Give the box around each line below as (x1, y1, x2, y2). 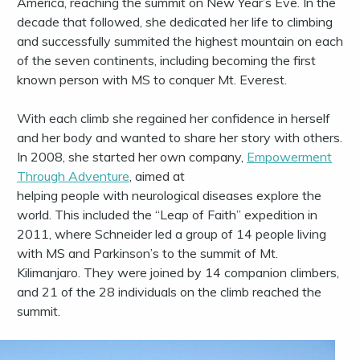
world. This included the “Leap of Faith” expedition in (17, 207, 317, 223)
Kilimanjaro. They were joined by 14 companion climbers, (17, 264, 339, 281)
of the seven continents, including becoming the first (17, 52, 316, 69)
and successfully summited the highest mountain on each (17, 33, 343, 50)
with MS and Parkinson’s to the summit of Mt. (17, 245, 278, 262)
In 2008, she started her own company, (17, 149, 247, 166)
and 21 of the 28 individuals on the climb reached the (17, 284, 321, 301)
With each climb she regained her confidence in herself (17, 110, 330, 127)
